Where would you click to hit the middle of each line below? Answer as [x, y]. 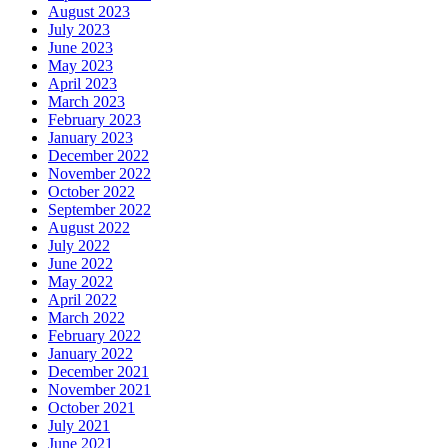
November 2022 [99, 173]
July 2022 [79, 245]
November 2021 [99, 389]
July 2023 [79, 29]
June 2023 [80, 47]
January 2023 [90, 137]
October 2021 [91, 407]
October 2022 [91, 191]
